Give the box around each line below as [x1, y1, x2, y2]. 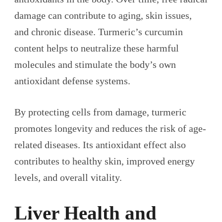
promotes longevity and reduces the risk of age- [14, 123, 206, 134]
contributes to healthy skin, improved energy [14, 156, 195, 167]
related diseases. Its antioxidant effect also [14, 139, 186, 151]
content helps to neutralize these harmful [14, 43, 179, 54]
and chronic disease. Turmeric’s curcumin [14, 26, 183, 38]
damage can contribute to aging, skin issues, [14, 10, 192, 21]
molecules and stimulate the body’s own [14, 59, 176, 70]
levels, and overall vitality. [14, 172, 122, 183]
